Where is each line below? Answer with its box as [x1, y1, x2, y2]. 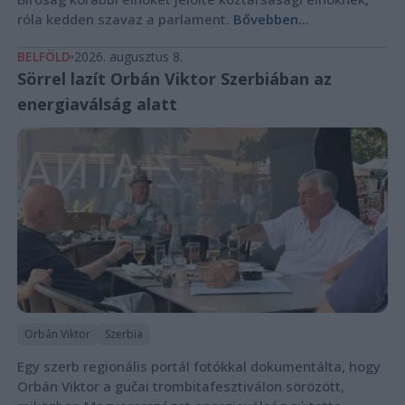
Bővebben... [232, 9, 309, 28]
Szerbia [104, 326, 143, 343]
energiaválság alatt [16, 92, 177, 115]
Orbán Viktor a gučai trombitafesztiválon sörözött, [16, 377, 344, 396]
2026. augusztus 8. [73, 47, 183, 65]
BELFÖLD [16, 47, 71, 65]
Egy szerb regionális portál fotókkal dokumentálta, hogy [16, 357, 381, 376]
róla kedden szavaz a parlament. [16, 9, 233, 28]
